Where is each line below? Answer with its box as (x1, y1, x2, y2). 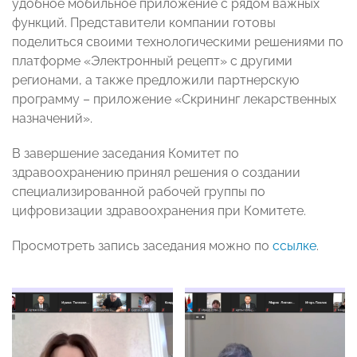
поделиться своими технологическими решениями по (12, 34, 343, 50)
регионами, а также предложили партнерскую (12, 73, 299, 88)
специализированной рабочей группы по (12, 184, 265, 200)
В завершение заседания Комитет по (12, 146, 239, 162)
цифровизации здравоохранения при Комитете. (12, 203, 306, 219)
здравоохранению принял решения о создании (12, 165, 300, 181)
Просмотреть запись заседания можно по (12, 238, 273, 254)
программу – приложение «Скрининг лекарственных (12, 92, 336, 108)
